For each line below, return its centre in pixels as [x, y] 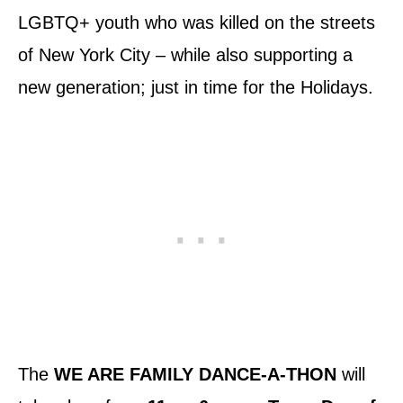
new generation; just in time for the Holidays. [196, 88]
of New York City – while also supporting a [185, 55]
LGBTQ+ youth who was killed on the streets [197, 23]
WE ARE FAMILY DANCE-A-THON [198, 375]
